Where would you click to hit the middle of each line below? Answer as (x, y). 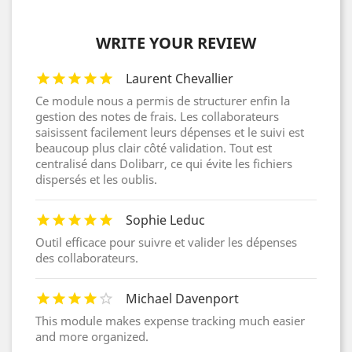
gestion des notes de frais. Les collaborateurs (157, 117)
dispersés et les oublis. (96, 180)
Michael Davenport (182, 299)
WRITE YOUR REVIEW (176, 43)
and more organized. (92, 337)
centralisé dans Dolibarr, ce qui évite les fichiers (164, 164)
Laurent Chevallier (180, 79)
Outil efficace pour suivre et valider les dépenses (166, 242)
